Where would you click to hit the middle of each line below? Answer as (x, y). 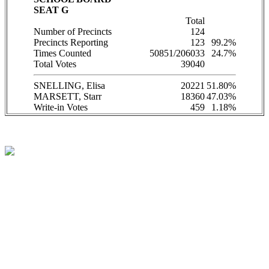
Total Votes (55, 64)
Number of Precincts (72, 32)
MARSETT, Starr (67, 97)
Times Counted (62, 53)
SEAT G (51, 10)
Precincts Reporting (71, 43)
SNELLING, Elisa (69, 86)
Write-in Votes (60, 107)
